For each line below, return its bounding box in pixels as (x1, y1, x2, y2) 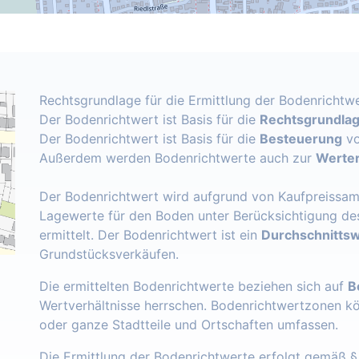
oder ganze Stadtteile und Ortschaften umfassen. (39, 317, 342, 333)
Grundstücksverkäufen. (39, 246, 183, 263)
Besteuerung (260, 131, 342, 147)
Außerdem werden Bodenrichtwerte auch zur (39, 150, 316, 167)
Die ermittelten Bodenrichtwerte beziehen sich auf (39, 278, 348, 295)
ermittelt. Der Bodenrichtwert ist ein (39, 227, 261, 244)
